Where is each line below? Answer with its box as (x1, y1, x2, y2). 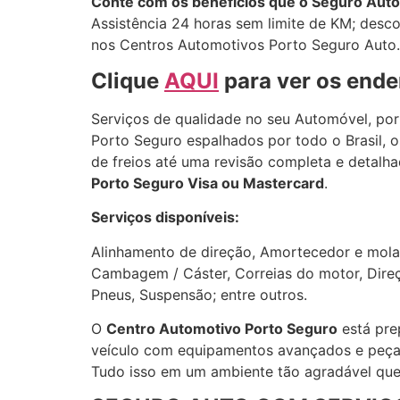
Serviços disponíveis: (91, 208, 239, 227)
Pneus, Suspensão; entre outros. (91, 285, 307, 304)
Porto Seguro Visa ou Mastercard (91, 173, 324, 192)
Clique (91, 67, 164, 94)
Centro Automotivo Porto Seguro (106, 319, 337, 337)
